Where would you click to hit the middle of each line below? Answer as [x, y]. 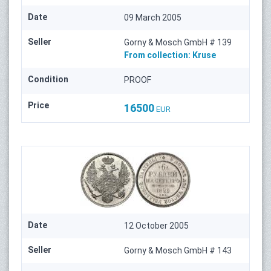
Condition [48, 79]
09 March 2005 [153, 17]
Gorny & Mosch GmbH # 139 [178, 42]
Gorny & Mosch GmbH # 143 [178, 250]
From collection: [158, 55]
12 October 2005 [157, 225]
